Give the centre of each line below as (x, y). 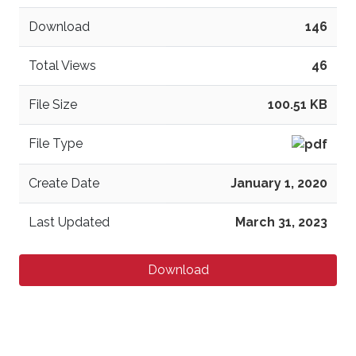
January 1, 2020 (279, 183)
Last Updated (69, 222)
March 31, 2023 (281, 222)
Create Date (64, 183)
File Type (56, 143)
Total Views (62, 65)
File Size (53, 104)
